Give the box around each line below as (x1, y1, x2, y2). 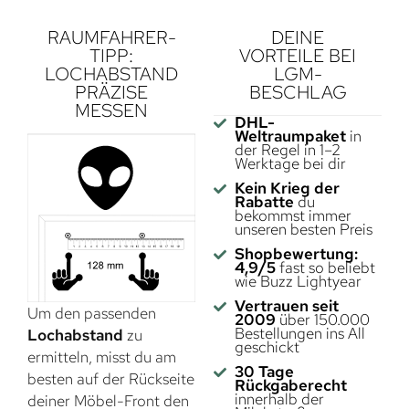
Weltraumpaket (234, 126, 346, 147)
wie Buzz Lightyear (234, 271, 362, 292)
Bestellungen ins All (234, 323, 365, 344)
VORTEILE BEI (239, 44, 356, 68)
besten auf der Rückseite (27, 369, 194, 390)
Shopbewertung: (234, 244, 358, 265)
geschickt (234, 337, 299, 358)
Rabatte (234, 192, 294, 213)
